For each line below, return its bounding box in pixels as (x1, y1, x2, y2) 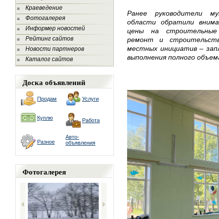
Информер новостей (25, 25, 85, 32)
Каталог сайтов (25, 56, 73, 63)
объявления (66, 140, 95, 146)
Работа (82, 117, 100, 123)
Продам (37, 96, 57, 102)
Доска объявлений (22, 77, 86, 88)
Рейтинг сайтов (25, 35, 73, 42)
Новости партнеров (25, 45, 84, 52)
